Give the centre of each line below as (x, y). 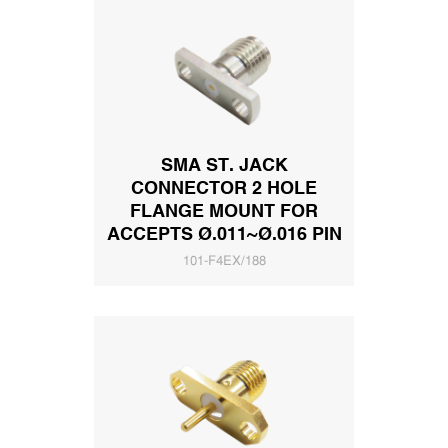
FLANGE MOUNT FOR (224, 212)
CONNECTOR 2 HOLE (224, 189)
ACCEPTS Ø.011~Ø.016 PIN (224, 235)
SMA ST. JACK (224, 166)
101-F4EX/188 (224, 261)
